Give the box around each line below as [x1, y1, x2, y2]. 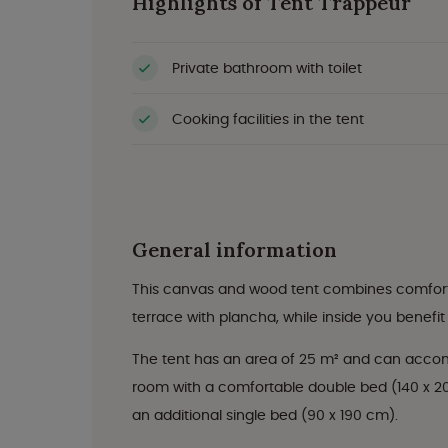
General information [132, 237, 337, 262]
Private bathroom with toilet [172, 57, 362, 78]
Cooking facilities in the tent [172, 108, 364, 129]
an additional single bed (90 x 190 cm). [132, 405, 398, 425]
